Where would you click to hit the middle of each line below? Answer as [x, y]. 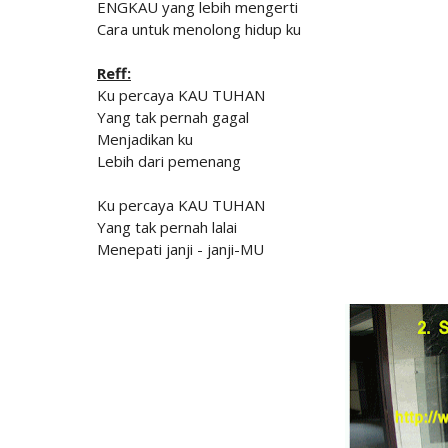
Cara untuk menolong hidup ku [199, 29]
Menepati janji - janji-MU [180, 249]
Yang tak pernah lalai [167, 227]
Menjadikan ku [145, 139]
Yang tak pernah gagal [173, 117]
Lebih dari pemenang [169, 161]
